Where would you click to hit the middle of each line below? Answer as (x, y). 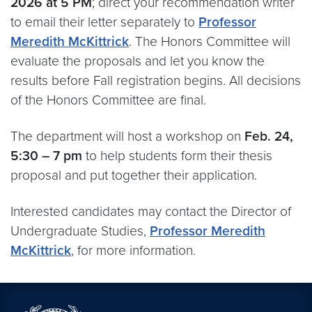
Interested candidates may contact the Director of (151, 211)
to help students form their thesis (177, 155)
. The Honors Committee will (210, 41)
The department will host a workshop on (127, 136)
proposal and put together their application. (134, 175)
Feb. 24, (269, 136)
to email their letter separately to (104, 22)
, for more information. (133, 250)
